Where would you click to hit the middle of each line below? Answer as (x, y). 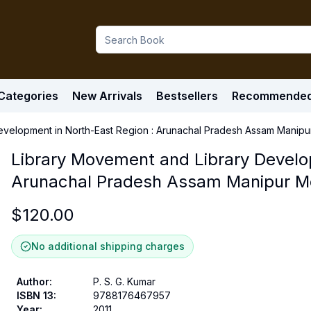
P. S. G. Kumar (124, 281)
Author (33, 281)
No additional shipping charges (108, 246)
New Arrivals (107, 96)
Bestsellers (187, 96)
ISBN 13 (35, 295)
